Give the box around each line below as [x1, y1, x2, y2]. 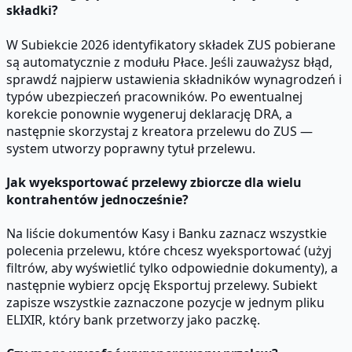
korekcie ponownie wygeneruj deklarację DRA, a [6, 104, 292, 123]
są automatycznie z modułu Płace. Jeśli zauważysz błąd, [6, 53, 332, 71]
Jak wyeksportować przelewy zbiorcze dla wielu [6, 173, 302, 191]
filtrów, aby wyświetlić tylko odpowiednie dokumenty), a [6, 259, 338, 277]
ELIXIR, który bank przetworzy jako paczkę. [6, 311, 260, 329]
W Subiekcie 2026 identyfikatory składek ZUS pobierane [6, 35, 335, 53]
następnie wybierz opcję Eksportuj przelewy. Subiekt [6, 277, 317, 295]
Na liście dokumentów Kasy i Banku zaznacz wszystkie [6, 225, 327, 243]
